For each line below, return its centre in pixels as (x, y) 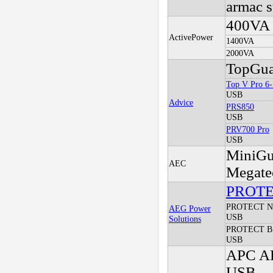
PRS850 (240, 107)
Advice (181, 103)
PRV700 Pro (247, 129)
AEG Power (190, 209)
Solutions (185, 219)
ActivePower (191, 37)
